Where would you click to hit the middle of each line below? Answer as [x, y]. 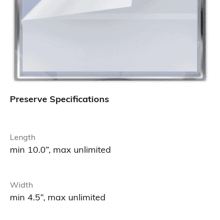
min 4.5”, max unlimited [57, 198]
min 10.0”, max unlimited [60, 151]
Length [22, 138]
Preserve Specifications [59, 100]
